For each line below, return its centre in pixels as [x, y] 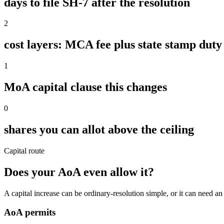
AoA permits [30, 212]
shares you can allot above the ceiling [99, 129]
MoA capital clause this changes [85, 87]
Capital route [24, 150]
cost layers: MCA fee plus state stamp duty [113, 45]
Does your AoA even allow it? [79, 172]
